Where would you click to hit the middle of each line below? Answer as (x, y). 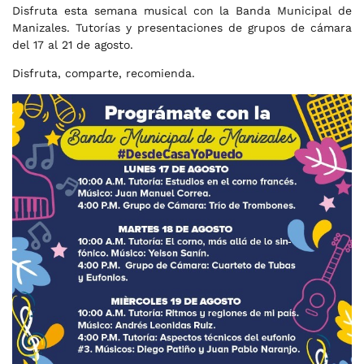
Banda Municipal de (294, 11)
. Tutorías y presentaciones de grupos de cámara (209, 28)
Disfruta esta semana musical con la (124, 11)
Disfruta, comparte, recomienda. (104, 74)
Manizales (39, 28)
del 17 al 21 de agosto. (73, 45)
